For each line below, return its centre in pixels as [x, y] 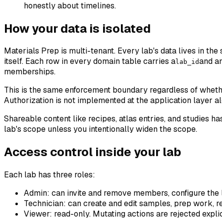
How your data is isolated [77, 28]
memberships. [30, 72]
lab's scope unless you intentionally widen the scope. [101, 129]
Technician [44, 204]
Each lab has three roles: [50, 175]
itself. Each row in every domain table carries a [90, 61]
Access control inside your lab [93, 152]
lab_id [187, 62]
